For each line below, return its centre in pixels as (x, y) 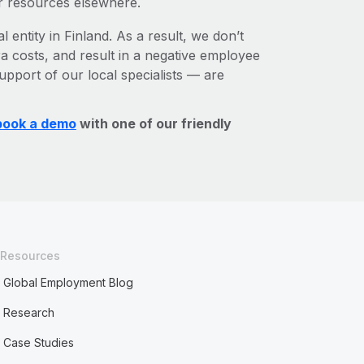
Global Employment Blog (69, 282)
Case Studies (39, 342)
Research (29, 312)
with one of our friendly (154, 123)
